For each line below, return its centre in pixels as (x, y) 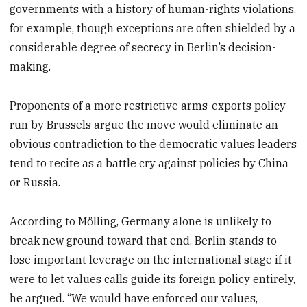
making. (30, 67)
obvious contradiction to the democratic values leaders (153, 144)
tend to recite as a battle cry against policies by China (149, 163)
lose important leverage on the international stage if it (151, 259)
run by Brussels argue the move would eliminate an (144, 125)
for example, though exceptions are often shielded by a (153, 28)
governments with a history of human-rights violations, (153, 9)
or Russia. (35, 183)
